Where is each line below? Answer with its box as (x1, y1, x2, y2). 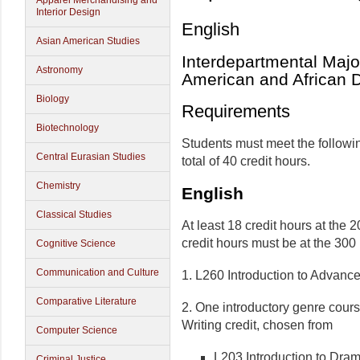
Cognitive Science (36, 238, 116, 249)
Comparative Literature (36, 296, 137, 307)
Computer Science (36, 325, 117, 336)
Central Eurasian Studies (36, 151, 145, 162)
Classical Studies (36, 209, 112, 220)
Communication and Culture (36, 267, 159, 278)
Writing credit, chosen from (182, 317, 333, 332)
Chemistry (36, 180, 80, 191)
